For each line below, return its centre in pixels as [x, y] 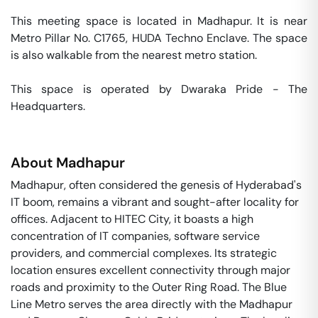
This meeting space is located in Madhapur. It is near [159, 21]
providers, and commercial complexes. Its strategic [144, 253]
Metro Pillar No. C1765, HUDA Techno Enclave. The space [159, 38]
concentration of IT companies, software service [135, 236]
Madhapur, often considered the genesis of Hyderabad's [156, 185]
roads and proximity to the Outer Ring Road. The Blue [149, 287]
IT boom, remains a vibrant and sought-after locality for [155, 202]
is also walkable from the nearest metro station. [135, 55]
